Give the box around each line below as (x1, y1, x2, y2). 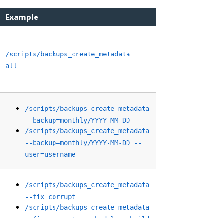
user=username (25, 150, 76, 158)
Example (5, 12, 39, 23)
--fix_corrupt (25, 193, 76, 201)
